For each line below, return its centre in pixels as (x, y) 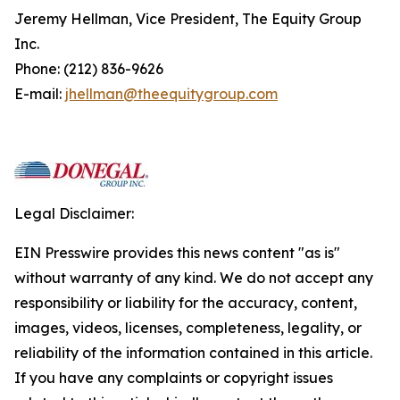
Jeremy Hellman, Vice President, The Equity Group (188, 19)
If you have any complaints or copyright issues (174, 378)
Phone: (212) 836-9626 (89, 69)
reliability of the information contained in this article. (193, 353)
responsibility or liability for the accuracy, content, (186, 303)
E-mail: (40, 94)
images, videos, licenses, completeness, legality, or (188, 328)
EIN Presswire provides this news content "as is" (177, 253)
